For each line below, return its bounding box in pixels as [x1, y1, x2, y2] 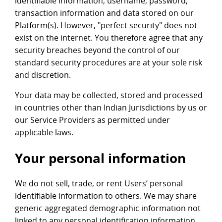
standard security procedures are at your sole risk [15, 57, 202, 68]
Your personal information [15, 149, 186, 167]
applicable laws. [15, 127, 73, 138]
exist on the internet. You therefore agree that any [15, 32, 203, 44]
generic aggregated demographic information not [15, 203, 201, 214]
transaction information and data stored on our [15, 7, 194, 19]
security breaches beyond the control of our [15, 45, 180, 56]
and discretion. [15, 69, 71, 81]
